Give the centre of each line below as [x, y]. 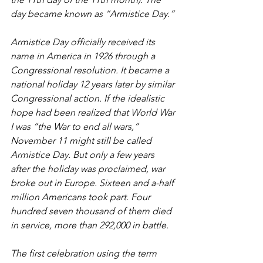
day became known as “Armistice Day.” [94, 14]
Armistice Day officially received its [84, 42]
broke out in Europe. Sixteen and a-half [93, 183]
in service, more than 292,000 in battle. [91, 225]
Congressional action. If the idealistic [89, 98]
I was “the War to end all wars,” [76, 127]
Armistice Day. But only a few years [84, 155]
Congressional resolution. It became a [91, 70]
